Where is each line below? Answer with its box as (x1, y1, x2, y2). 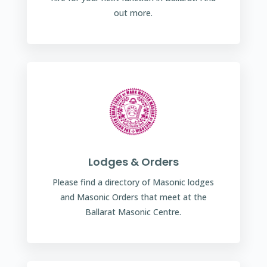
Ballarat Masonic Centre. (85, 206, 182, 218)
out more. (114, 7, 153, 18)
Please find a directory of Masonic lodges (52, 176, 215, 188)
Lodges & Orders (88, 154, 179, 169)
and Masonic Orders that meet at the (60, 191, 207, 203)
